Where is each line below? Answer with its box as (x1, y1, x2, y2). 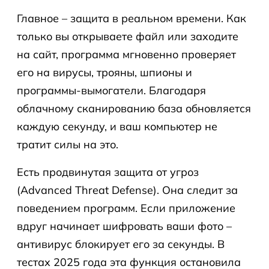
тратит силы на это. (17, 138, 118, 151)
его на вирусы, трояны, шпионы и (17, 65, 192, 79)
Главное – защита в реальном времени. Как (17, 11, 246, 25)
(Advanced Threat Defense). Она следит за (17, 183, 238, 197)
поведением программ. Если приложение (17, 201, 235, 215)
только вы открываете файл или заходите (17, 29, 238, 43)
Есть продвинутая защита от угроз (17, 165, 199, 179)
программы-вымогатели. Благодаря (17, 83, 206, 97)
